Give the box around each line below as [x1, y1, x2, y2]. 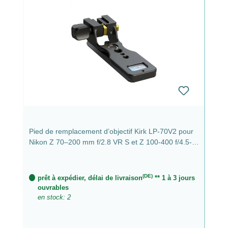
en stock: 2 [37, 193, 71, 201]
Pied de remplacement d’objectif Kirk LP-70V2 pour [29, 127, 193, 135]
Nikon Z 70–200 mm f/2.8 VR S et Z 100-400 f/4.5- [29, 137, 192, 146]
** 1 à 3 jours [152, 174, 195, 182]
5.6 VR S [29, 148, 58, 157]
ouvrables [37, 183, 69, 191]
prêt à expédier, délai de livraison [37, 174, 142, 182]
